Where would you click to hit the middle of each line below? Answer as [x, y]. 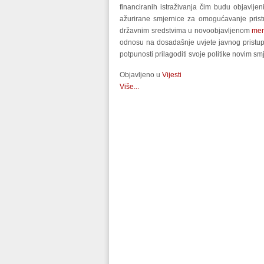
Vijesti [172, 75]
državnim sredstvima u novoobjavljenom [186, 31]
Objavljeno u [140, 75]
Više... [129, 87]
